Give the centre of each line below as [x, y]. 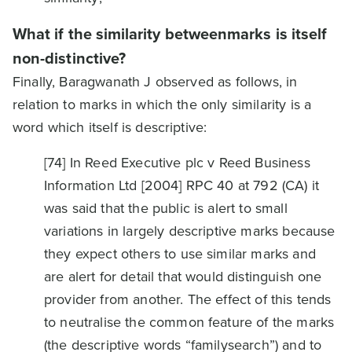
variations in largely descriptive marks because [190, 231]
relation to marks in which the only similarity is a [162, 104]
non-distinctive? [70, 58]
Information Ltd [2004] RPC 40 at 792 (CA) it [182, 185]
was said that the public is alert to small [166, 208]
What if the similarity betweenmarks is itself [170, 34]
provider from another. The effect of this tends [188, 299]
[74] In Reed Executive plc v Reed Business [177, 163]
